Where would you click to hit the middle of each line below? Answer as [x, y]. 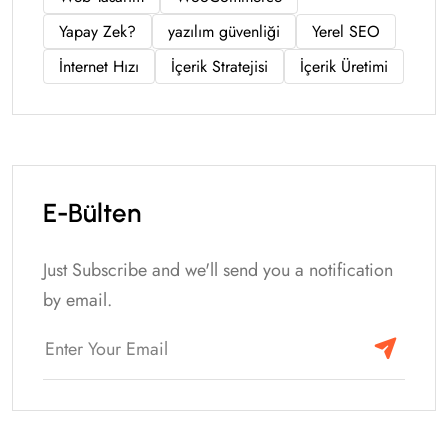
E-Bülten [92, 212]
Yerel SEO [346, 31]
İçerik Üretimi [344, 66]
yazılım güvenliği [224, 31]
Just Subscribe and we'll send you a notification [218, 269]
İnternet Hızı [99, 66]
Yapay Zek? [97, 31]
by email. [77, 299]
